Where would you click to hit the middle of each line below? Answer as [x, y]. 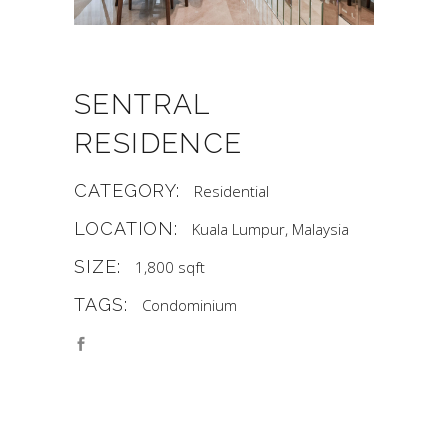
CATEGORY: [127, 191]
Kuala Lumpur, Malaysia [271, 229]
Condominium [189, 305]
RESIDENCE [158, 144]
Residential [232, 191]
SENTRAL [142, 105]
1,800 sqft [169, 267]
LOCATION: [126, 229]
